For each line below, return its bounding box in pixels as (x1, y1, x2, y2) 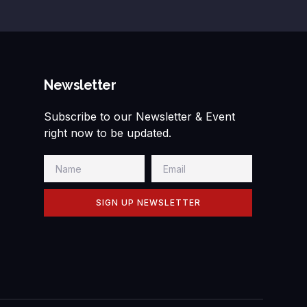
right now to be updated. (44, 126, 171, 140)
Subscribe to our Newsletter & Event (44, 110, 235, 124)
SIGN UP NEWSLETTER (95, 197, 201, 208)
